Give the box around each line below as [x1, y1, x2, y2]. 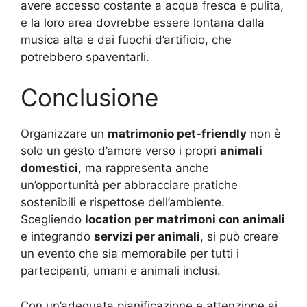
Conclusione [21, 83, 158, 112]
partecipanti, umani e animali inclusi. [21, 264, 221, 278]
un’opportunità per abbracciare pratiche [21, 178, 238, 192]
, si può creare [200, 230, 278, 243]
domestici [21, 161, 78, 175]
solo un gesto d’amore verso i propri [21, 144, 220, 158]
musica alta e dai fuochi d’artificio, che [21, 32, 232, 47]
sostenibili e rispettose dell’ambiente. [21, 195, 225, 209]
